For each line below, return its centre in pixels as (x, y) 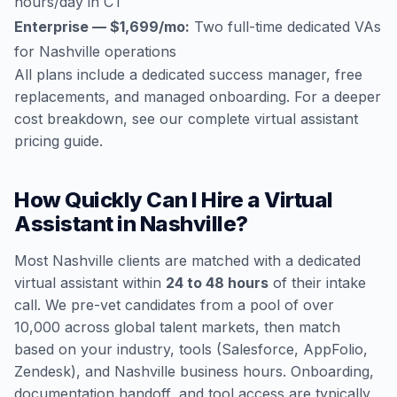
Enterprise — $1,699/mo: (102, 27)
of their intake (317, 283)
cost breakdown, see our (101, 119)
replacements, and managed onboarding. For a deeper (198, 97)
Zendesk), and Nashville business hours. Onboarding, (194, 371)
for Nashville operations (95, 51)
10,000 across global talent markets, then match (177, 327)
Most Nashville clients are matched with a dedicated (187, 261)
